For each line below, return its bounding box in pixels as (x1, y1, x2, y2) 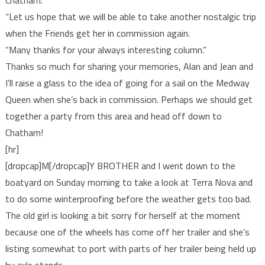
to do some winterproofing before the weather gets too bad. (5, 192, 251, 206)
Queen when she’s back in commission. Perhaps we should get (5, 92, 253, 107)
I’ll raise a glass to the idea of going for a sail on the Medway (5, 76, 250, 91)
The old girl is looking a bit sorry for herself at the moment (5, 208, 241, 223)
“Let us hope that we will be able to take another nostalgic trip (5, 9, 256, 24)
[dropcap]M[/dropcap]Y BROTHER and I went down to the (5, 159, 235, 173)
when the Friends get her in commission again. (5, 26, 190, 41)
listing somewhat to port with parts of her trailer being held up (5, 241, 256, 256)
